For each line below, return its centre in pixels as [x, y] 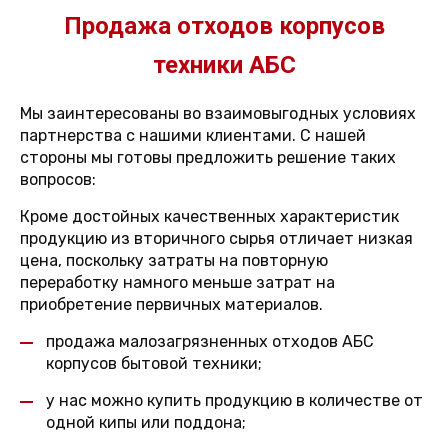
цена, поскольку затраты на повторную [174, 260]
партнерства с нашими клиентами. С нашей [193, 135]
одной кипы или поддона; [146, 422]
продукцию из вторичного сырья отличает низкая [216, 238]
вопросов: [58, 179]
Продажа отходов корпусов [224, 26]
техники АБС [224, 65]
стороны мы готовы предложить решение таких [208, 157]
